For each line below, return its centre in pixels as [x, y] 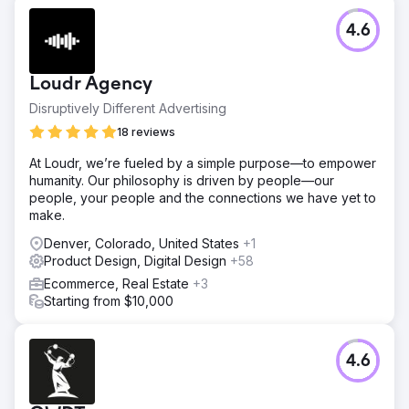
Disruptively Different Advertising [128, 108]
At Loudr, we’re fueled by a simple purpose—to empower [203, 163]
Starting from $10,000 [109, 300]
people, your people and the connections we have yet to [203, 197]
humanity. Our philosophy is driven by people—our [182, 180]
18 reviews [146, 131]
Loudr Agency [91, 84]
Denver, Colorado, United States [143, 243]
